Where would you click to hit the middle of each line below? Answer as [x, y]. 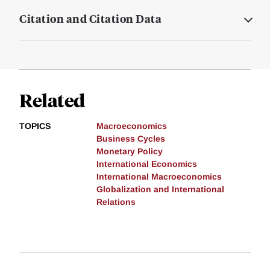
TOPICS [35, 126]
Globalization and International [160, 190]
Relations [116, 202]
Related [52, 100]
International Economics [147, 164]
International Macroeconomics [159, 177]
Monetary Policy [130, 152]
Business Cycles [131, 139]
